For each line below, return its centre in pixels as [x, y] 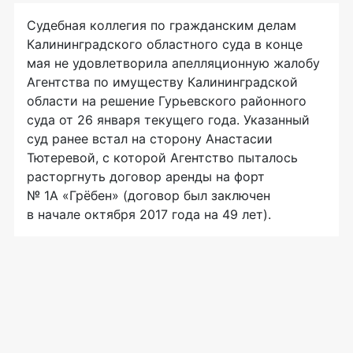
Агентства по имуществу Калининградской [162, 82]
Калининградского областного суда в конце [165, 45]
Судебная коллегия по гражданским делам [162, 26]
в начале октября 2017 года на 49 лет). [149, 215]
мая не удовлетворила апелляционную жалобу [173, 63]
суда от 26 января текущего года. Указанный [168, 120]
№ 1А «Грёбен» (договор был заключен [149, 196]
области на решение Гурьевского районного [167, 101]
